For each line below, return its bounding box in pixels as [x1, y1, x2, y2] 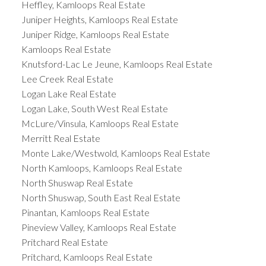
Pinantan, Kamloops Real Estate [21, 207, 150, 218]
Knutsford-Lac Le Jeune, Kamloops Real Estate [21, 58, 213, 70]
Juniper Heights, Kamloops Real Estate [21, 14, 178, 26]
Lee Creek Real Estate [21, 73, 113, 85]
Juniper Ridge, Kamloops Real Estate [21, 28, 169, 40]
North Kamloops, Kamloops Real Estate [21, 162, 182, 174]
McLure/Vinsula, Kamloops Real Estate [21, 118, 179, 129]
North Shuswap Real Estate [21, 177, 133, 189]
